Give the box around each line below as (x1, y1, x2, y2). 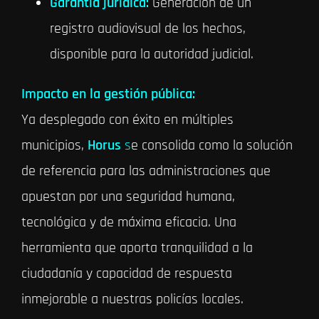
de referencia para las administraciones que (21, 162, 271, 181)
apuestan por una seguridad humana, (21, 187, 235, 206)
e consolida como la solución (130, 136, 293, 155)
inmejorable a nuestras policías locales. (21, 290, 244, 309)
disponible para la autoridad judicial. (49, 45, 253, 64)
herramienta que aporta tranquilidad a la (21, 239, 253, 258)
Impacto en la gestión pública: (21, 85, 195, 104)
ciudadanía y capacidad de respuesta (21, 264, 232, 283)
